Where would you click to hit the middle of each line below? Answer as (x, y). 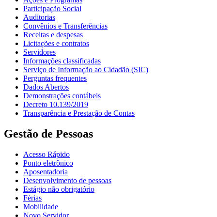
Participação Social (52, 9)
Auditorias (39, 17)
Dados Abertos (46, 87)
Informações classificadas (62, 61)
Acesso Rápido (46, 154)
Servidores (39, 52)
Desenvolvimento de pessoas (67, 180)
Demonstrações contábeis (62, 96)
